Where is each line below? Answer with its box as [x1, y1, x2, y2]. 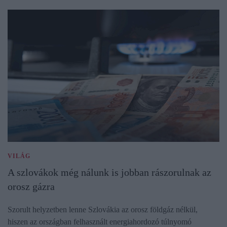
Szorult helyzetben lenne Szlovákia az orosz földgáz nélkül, [8, 205, 198, 214]
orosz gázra [8, 180, 55, 192]
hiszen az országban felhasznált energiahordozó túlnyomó [8, 217, 192, 226]
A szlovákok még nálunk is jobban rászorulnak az [8, 166, 211, 178]
